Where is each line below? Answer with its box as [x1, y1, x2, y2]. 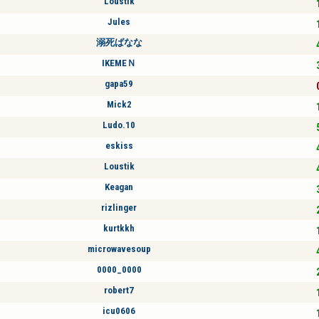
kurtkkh [103, 222, 135, 234]
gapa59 [105, 78, 133, 89]
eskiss [105, 140, 133, 151]
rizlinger [101, 202, 137, 213]
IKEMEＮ [102, 57, 136, 68]
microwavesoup [87, 243, 151, 254]
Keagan [105, 181, 133, 192]
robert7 [104, 284, 134, 296]
